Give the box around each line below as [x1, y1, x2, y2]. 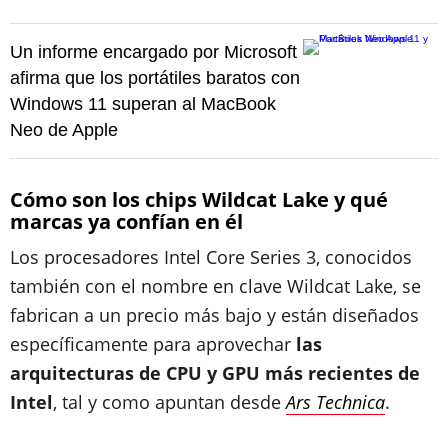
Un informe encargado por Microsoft [10, 42, 297, 62]
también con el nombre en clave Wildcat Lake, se [10, 274, 421, 298]
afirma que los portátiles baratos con [10, 68, 300, 88]
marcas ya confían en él [10, 208, 243, 235]
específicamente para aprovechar [10, 332, 291, 356]
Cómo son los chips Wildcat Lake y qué [10, 186, 388, 213]
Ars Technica [286, 390, 385, 414]
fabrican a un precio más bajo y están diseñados [10, 303, 419, 327]
